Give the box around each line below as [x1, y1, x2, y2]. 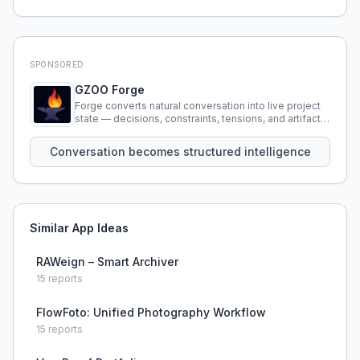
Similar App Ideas [30, 221, 129, 235]
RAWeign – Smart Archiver [36, 255, 178, 268]
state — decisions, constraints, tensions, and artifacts [75, 112, 326, 125]
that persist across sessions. [75, 125, 211, 137]
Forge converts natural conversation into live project [75, 100, 321, 112]
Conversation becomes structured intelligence [49, 145, 311, 158]
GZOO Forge [75, 83, 145, 96]
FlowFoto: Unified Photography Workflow [36, 305, 266, 319]
